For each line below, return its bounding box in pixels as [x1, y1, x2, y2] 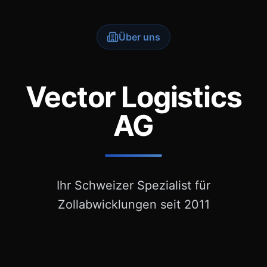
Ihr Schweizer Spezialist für [57, 178, 210, 193]
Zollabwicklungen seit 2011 [57, 197, 210, 212]
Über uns [119, 30, 160, 43]
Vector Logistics [25, 79, 242, 114]
